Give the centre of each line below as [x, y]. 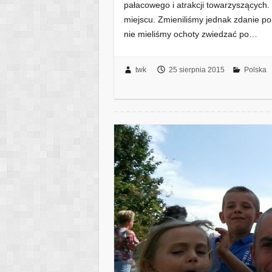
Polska [255, 70]
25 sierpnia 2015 [196, 70]
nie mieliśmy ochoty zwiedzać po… [191, 34]
